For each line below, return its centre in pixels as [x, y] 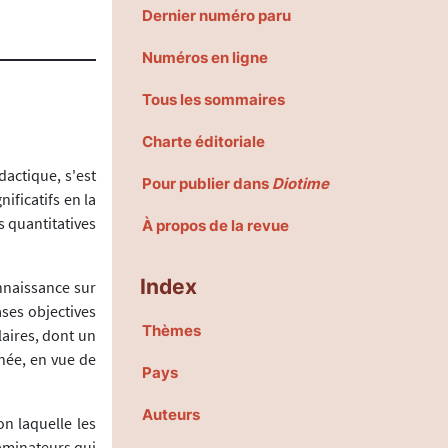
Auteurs [171, 414]
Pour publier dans [207, 183]
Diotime [300, 183]
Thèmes [171, 330]
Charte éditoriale [203, 141]
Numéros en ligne [205, 57]
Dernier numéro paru [216, 15]
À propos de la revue [215, 225]
